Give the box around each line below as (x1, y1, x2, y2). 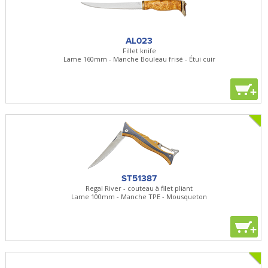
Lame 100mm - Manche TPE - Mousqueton (71, 191, 208, 201)
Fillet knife (122, 45, 156, 55)
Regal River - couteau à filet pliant (86, 183, 193, 193)
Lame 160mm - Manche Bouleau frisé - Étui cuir (63, 54, 215, 63)
